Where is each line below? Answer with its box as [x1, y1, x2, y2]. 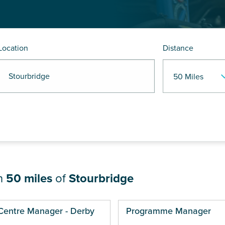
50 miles [6, 171, 52, 186]
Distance [163, 43, 193, 54]
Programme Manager [126, 205, 211, 217]
